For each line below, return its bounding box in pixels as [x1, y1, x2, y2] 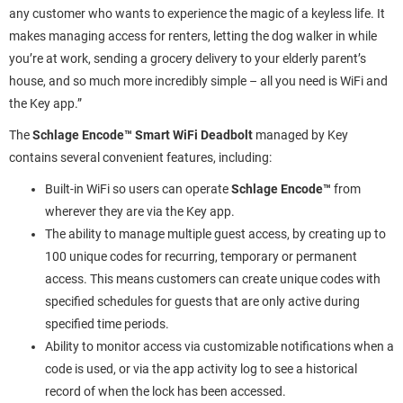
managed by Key [255, 128, 348, 142]
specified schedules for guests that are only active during [45, 294, 360, 309]
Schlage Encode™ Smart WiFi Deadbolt [32, 128, 255, 142]
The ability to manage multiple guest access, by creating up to [45, 227, 386, 241]
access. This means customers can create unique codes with [45, 272, 381, 286]
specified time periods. [45, 317, 169, 331]
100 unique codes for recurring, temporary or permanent [45, 249, 357, 264]
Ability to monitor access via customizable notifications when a [45, 339, 394, 354]
